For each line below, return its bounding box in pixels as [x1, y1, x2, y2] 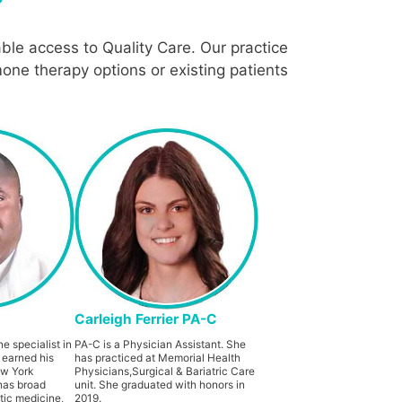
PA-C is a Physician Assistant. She [74, 336, 247, 351]
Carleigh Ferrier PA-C [74, 310, 218, 328]
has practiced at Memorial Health [74, 350, 241, 364]
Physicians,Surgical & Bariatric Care [74, 363, 256, 378]
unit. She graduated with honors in [74, 377, 246, 391]
